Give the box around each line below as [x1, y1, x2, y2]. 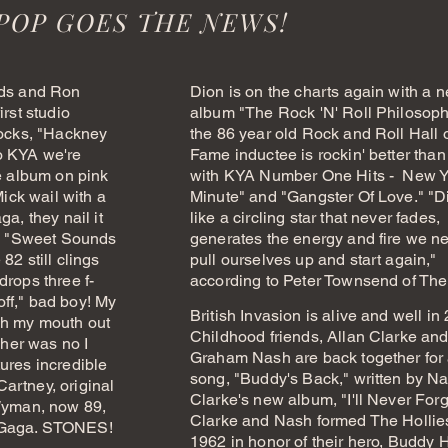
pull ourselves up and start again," [190, 250, 437, 269]
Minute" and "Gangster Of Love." [190, 187, 429, 206]
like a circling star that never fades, [190, 208, 441, 227]
